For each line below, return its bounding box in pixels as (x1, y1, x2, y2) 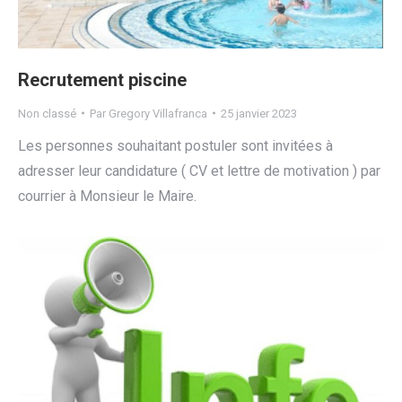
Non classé (18, 106, 76, 120)
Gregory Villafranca (109, 106, 207, 120)
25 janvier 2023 (221, 106, 297, 120)
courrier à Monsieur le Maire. (18, 187, 197, 205)
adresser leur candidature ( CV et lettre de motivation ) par (18, 162, 380, 179)
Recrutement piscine (18, 68, 187, 91)
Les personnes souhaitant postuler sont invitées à (18, 136, 333, 154)
